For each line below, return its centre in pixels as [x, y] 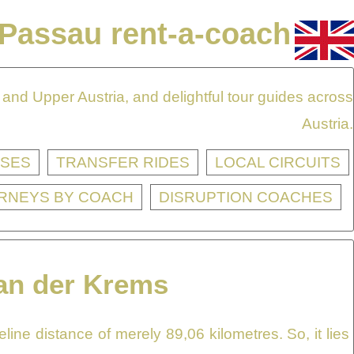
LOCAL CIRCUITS [278, 163]
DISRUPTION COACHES [246, 198]
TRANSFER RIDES [123, 163]
